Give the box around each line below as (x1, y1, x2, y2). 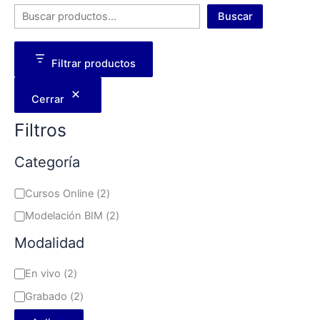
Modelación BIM (24, 209, 106, 223)
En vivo (24, 267, 64, 281)
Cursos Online (24, 186, 96, 200)
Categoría (14, 154, 80, 171)
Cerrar (31, 93, 64, 106)
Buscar (217, 10, 253, 24)
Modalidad (14, 234, 84, 252)
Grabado (24, 290, 70, 304)
